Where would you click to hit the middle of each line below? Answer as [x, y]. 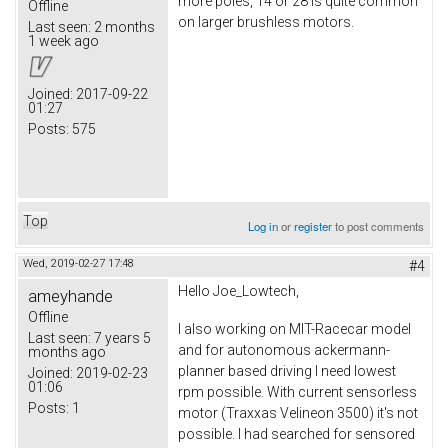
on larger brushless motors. [266, 21]
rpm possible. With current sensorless [297, 391]
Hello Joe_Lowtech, [238, 290]
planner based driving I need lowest [287, 370]
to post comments [378, 225]
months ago [67, 351]
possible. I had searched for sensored [296, 433]
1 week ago [63, 40]
